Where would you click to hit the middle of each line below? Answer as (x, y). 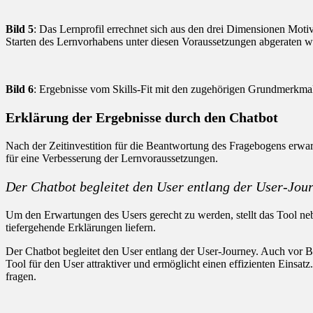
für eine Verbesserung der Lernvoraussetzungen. (112, 158)
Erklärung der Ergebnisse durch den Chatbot (142, 117)
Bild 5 (20, 29)
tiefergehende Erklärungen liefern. (81, 227)
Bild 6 (20, 89)
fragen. (24, 276)
